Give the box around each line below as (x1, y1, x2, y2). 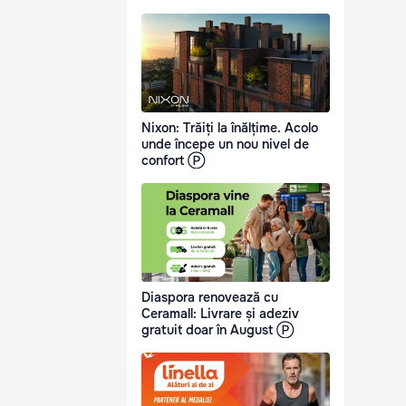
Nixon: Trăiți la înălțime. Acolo (141, 120, 318, 137)
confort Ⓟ (141, 152, 205, 169)
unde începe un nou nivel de (141, 136, 309, 153)
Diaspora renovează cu (141, 289, 278, 306)
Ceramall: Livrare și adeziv (141, 305, 299, 323)
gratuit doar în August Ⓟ (141, 322, 294, 339)
